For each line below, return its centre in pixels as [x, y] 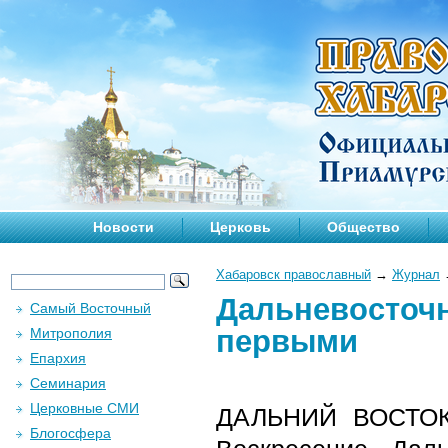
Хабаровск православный [293, 274]
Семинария [68, 383]
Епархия [58, 358]
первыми [287, 341]
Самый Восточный [90, 308]
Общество [363, 227]
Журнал [416, 274]
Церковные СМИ [84, 408]
